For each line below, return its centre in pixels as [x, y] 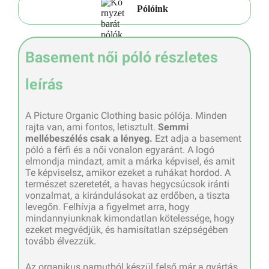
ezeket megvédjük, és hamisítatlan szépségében [127, 229]
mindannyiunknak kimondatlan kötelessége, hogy [130, 218]
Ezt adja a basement [197, 138]
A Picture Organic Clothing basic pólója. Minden [126, 115]
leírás [44, 84]
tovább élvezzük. [61, 241]
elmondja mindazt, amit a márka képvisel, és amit [130, 161]
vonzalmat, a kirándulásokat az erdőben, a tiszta [128, 195]
